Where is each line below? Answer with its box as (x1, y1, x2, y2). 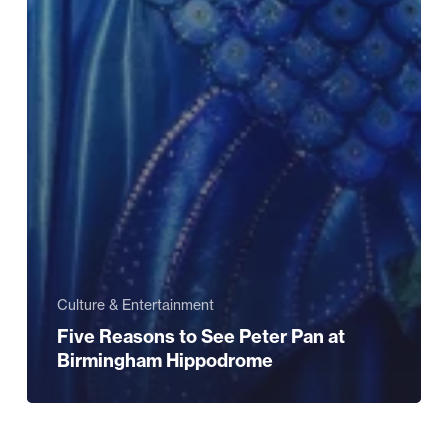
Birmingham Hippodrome (56, 349, 273, 373)
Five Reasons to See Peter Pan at (56, 325, 345, 349)
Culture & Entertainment (56, 296, 214, 315)
